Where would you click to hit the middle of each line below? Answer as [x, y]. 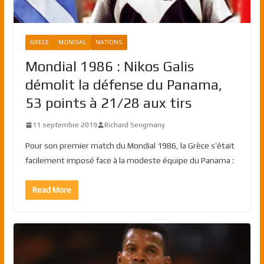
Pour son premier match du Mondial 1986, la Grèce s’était [130, 145]
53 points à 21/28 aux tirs [108, 103]
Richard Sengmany [134, 125]
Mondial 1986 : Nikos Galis [109, 66]
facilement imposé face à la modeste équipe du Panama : [129, 160]
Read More [52, 189]
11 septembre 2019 [65, 125]
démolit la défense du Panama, [123, 84]
